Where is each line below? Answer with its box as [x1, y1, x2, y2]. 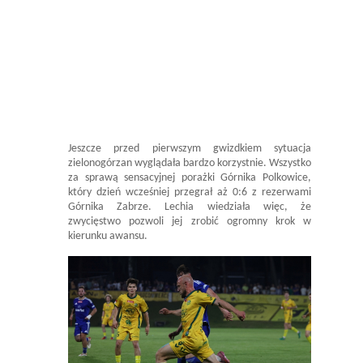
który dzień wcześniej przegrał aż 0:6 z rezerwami [68, 186, 311, 199]
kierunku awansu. [68, 230, 147, 243]
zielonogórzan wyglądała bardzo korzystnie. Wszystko [68, 157, 311, 170]
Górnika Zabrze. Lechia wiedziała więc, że [68, 201, 311, 214]
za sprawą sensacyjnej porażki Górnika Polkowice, [68, 172, 311, 185]
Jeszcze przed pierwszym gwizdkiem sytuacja [68, 143, 311, 156]
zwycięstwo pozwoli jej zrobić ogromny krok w [68, 216, 311, 228]
